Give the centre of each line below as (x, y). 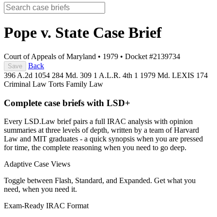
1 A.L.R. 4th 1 (117, 75)
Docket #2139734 (153, 56)
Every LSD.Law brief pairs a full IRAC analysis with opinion (98, 122)
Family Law (85, 84)
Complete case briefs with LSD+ (67, 103)
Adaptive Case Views (37, 164)
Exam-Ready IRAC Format (46, 206)
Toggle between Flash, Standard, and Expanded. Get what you (100, 181)
